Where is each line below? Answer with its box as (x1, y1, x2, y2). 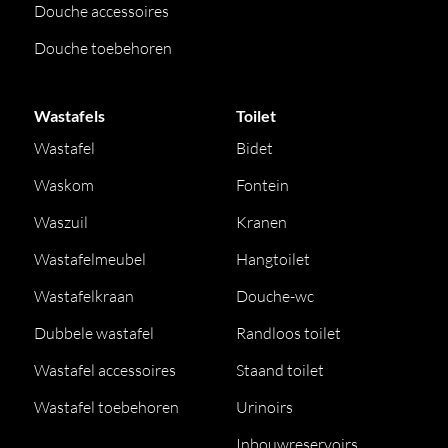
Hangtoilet (236, 249, 310, 269)
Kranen (236, 212, 287, 232)
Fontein (236, 175, 289, 195)
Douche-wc (236, 286, 314, 306)
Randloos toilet (236, 323, 341, 343)
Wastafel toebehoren (34, 397, 180, 417)
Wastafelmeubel (34, 249, 147, 269)
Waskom (34, 175, 95, 195)
